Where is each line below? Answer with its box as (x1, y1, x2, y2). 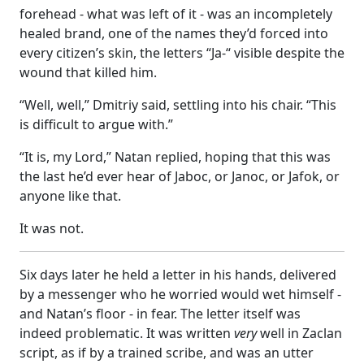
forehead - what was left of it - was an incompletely (19, 4, 332, 23)
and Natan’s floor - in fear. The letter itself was (19, 304, 301, 323)
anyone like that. (19, 186, 121, 205)
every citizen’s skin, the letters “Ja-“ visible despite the (19, 43, 344, 62)
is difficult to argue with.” (19, 115, 173, 133)
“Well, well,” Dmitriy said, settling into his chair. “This (19, 95, 336, 114)
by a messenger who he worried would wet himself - (19, 284, 341, 303)
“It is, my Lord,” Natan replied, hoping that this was (19, 147, 331, 166)
